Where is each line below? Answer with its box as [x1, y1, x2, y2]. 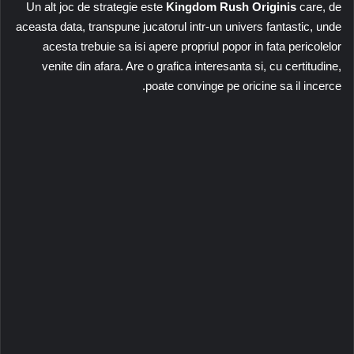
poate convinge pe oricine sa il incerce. [145, 78, 341, 92]
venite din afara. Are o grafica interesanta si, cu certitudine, [42, 58, 341, 73]
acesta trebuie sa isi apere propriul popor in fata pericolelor [43, 39, 341, 53]
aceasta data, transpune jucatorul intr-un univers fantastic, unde [16, 19, 341, 33]
